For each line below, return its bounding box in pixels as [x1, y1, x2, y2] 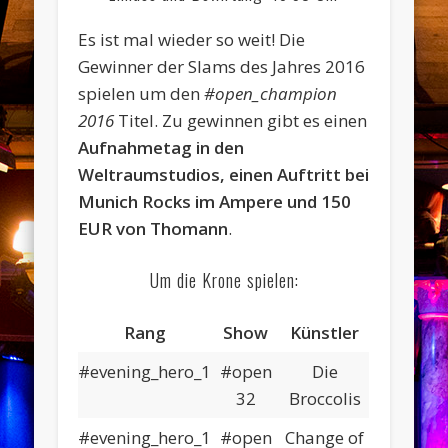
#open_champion [204, 82, 338, 106]
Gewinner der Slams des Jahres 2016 [78, 55, 366, 79]
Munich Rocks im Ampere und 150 [78, 190, 352, 214]
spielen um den [78, 82, 205, 106]
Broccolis [288, 387, 361, 411]
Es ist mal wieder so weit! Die [78, 28, 306, 52]
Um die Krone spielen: [149, 267, 299, 294]
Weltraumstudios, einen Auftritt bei [78, 163, 370, 187]
